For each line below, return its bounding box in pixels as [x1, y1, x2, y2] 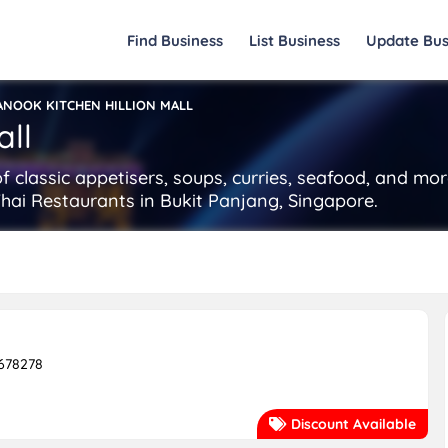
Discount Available [287, 415, 416, 433]
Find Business [127, 31, 223, 50]
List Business [249, 31, 340, 50]
